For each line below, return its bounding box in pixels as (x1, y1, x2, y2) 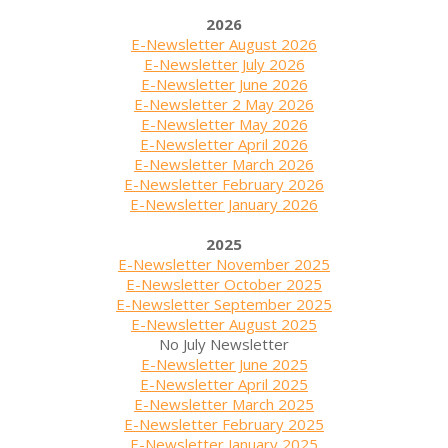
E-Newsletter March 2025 (134, 393, 314, 414)
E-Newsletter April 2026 (140, 133, 308, 154)
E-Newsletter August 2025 (131, 313, 317, 334)
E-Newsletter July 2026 (143, 53, 305, 74)
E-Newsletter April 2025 (140, 373, 308, 394)
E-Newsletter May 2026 (140, 113, 308, 134)
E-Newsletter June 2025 (140, 353, 308, 374)
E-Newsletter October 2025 (126, 273, 322, 294)
